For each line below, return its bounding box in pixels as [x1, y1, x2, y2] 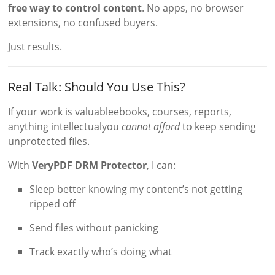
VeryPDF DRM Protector [32, 158, 147, 172]
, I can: [147, 158, 176, 172]
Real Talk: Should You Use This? [8, 78, 186, 95]
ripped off [29, 196, 76, 211]
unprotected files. [8, 134, 90, 148]
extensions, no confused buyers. [8, 15, 158, 29]
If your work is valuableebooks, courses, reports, [8, 104, 232, 118]
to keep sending [180, 119, 257, 133]
